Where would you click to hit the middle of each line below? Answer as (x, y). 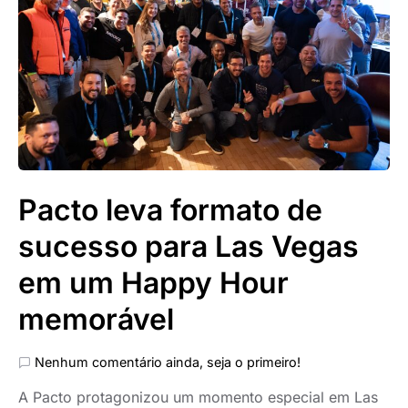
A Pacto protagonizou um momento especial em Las (198, 397)
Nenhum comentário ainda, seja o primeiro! (168, 362)
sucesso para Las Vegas (189, 246)
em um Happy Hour (153, 283)
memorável (96, 319)
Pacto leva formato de (170, 210)
